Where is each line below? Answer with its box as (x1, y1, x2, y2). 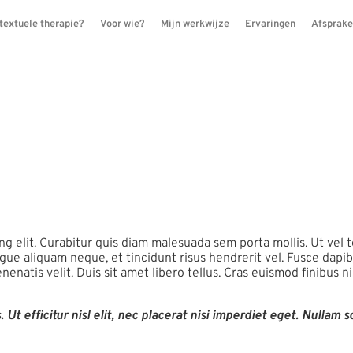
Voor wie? (100, 18, 145, 31)
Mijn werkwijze (161, 18, 229, 31)
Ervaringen (245, 18, 295, 31)
